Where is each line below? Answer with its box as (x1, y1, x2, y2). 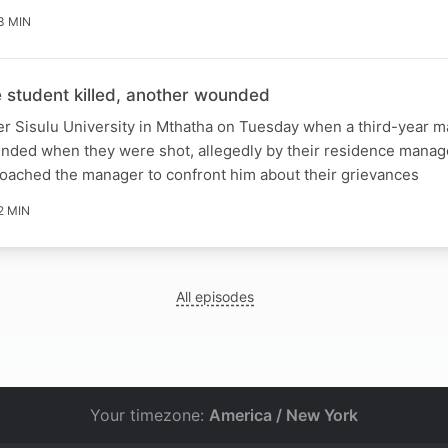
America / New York (209, 405, 358, 425)
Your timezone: (90, 405, 209, 425)
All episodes (176, 287, 255, 305)
